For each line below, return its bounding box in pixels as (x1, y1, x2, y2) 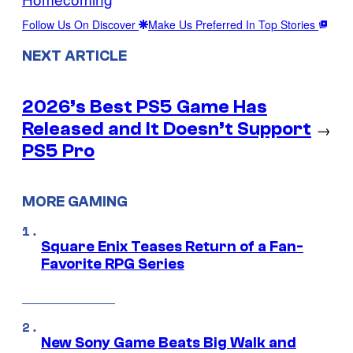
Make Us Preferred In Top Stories (148, 16, 318, 32)
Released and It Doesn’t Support (22, 117, 311, 139)
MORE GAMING (22, 193, 128, 211)
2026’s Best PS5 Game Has (22, 95, 267, 117)
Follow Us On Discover (22, 16, 139, 32)
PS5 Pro (22, 139, 95, 162)
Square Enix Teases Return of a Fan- (41, 238, 303, 256)
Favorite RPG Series (41, 255, 184, 273)
